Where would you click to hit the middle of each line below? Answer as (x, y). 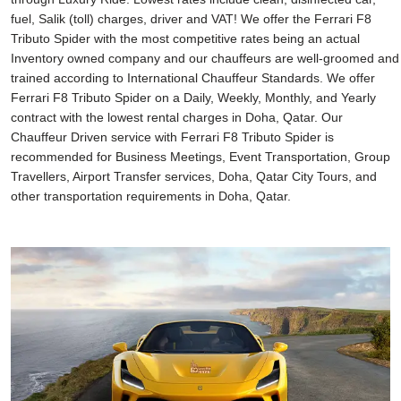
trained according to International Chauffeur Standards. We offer (193, 78)
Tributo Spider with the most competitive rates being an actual (185, 38)
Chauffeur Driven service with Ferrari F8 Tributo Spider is (172, 137)
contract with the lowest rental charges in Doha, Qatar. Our (177, 117)
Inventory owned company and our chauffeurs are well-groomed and (205, 58)
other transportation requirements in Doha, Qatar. (151, 196)
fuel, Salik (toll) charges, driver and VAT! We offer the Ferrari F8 (191, 19)
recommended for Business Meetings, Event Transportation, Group (200, 157)
